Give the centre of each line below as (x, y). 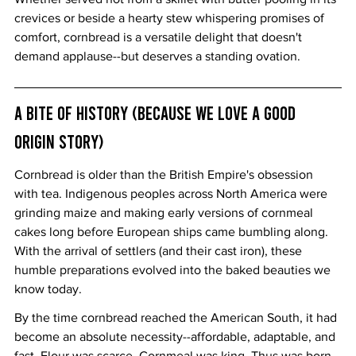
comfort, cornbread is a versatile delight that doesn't (160, 37)
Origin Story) (59, 141)
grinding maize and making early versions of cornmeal (165, 212)
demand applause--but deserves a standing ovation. (157, 56)
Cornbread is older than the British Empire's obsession (165, 174)
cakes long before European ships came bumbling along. (173, 231)
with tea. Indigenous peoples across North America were (172, 193)
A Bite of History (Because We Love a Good (157, 112)
